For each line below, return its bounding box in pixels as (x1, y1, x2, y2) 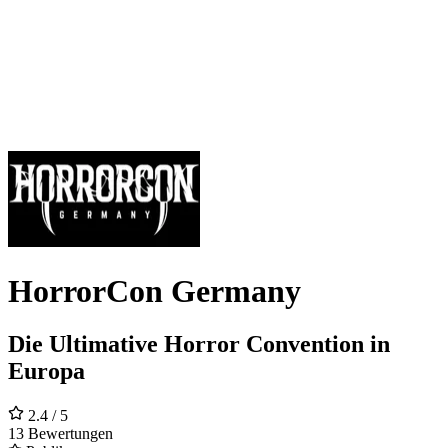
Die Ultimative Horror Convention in (8, 331, 390, 358)
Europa (8, 358, 85, 385)
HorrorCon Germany (8, 272, 301, 309)
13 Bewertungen (8, 425, 113, 443)
